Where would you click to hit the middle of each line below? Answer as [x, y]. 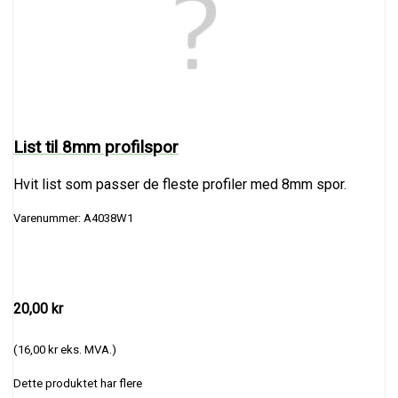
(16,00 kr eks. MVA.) [65, 349]
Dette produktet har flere [78, 383]
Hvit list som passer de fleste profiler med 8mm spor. [180, 184]
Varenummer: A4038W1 [73, 218]
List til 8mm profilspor [96, 147]
